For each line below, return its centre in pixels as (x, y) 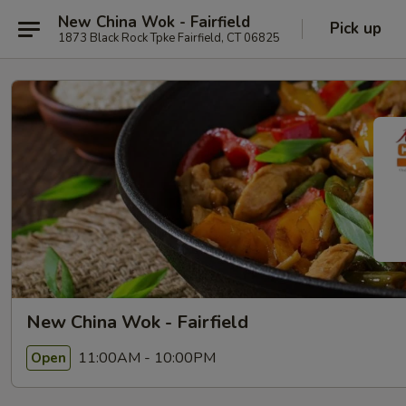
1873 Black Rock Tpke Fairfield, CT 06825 (169, 38)
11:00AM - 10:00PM (145, 358)
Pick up (356, 29)
